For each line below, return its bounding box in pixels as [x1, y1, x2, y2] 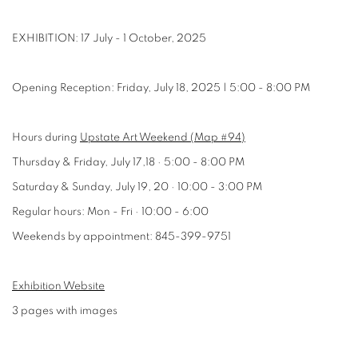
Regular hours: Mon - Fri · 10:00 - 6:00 [12, 206, 209, 217]
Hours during [12, 132, 80, 143]
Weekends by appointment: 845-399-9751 [12, 231, 231, 242]
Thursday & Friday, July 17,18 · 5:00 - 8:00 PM [12, 157, 245, 168]
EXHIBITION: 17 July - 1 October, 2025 [12, 33, 206, 44]
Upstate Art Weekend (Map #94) [80, 132, 245, 143]
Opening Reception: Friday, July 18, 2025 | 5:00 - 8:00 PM [12, 82, 310, 93]
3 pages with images [12, 305, 117, 316]
